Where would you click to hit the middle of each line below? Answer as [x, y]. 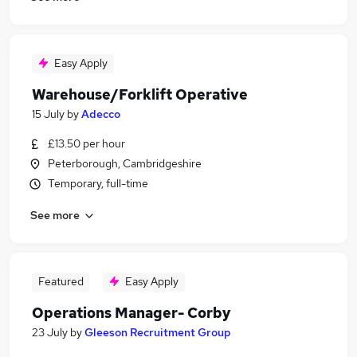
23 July [50, 332]
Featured [61, 281]
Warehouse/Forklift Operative [140, 94]
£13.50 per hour [86, 143]
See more [55, 215]
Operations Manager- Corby [131, 313]
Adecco [101, 114]
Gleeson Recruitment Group [158, 332]
